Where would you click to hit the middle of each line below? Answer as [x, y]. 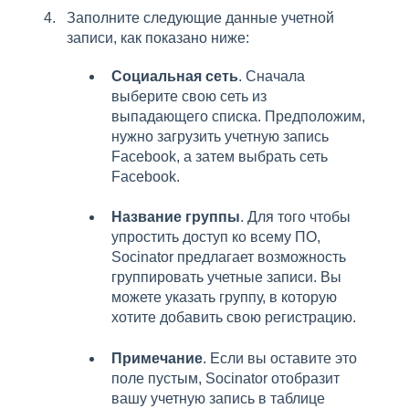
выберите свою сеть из [189, 96]
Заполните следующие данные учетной [200, 17]
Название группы [176, 217]
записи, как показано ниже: [158, 37]
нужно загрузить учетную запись [220, 136]
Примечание [157, 358]
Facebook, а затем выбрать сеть [220, 156]
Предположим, [315, 116]
